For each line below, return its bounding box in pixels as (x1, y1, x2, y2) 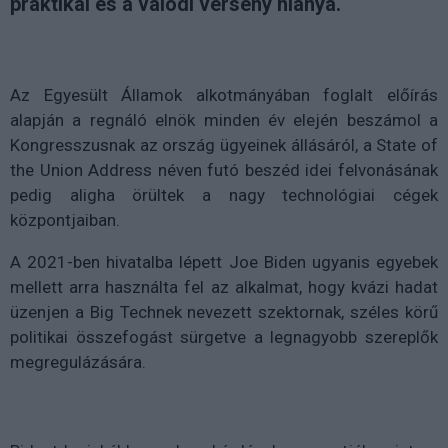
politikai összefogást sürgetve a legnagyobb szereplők (10, 327, 438, 347)
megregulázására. (10, 352, 146, 372)
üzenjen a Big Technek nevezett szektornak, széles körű (10, 302, 438, 322)
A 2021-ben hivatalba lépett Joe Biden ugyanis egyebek (10, 252, 438, 272)
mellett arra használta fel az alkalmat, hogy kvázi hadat (10, 277, 438, 297)
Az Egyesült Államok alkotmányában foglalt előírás (10, 85, 438, 105)
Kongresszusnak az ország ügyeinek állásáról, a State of (10, 135, 438, 155)
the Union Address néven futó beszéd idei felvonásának (10, 160, 438, 180)
